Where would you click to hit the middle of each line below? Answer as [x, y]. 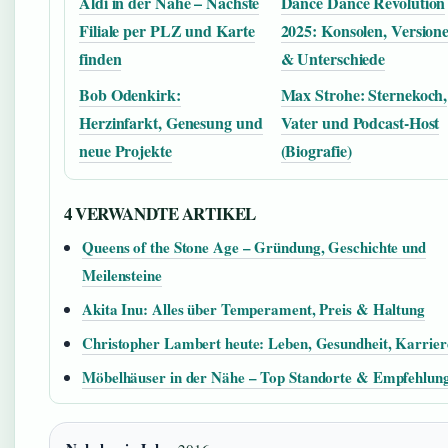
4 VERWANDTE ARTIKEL [160, 213]
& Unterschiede [333, 58]
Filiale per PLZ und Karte [167, 30]
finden [100, 58]
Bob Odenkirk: [130, 94]
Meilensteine [122, 275]
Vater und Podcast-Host [360, 122]
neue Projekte [125, 150]
